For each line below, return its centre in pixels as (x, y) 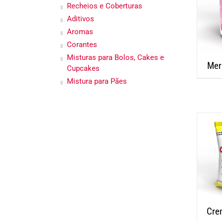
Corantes (82, 44)
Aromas (80, 31)
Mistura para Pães (97, 81)
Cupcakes (83, 68)
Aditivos (81, 19)
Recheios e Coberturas (105, 6)
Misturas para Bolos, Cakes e (115, 57)
